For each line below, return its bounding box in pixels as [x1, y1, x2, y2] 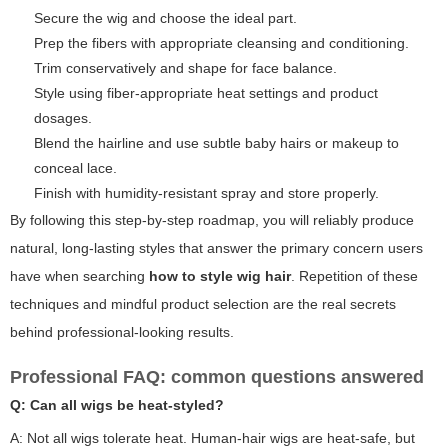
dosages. [34, 110, 92, 127]
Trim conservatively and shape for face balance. [34, 60, 337, 77]
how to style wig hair [149, 268, 291, 285]
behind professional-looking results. [10, 324, 234, 341]
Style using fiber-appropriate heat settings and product [34, 85, 378, 102]
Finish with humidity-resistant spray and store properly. [34, 185, 379, 202]
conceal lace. [34, 160, 117, 177]
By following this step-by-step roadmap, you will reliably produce [10, 212, 414, 229]
